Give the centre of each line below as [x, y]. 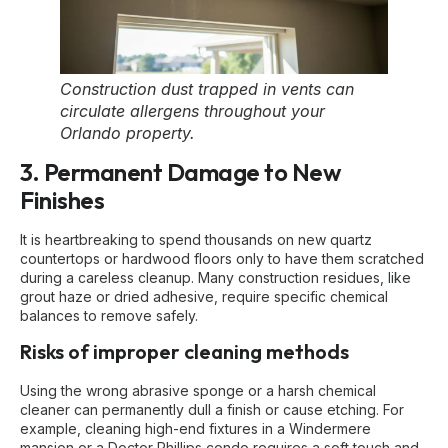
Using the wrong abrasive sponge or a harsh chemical [198, 391]
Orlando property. [127, 132]
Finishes [62, 199]
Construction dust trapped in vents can [207, 88]
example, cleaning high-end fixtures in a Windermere [195, 429]
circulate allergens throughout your [192, 110]
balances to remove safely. [109, 315]
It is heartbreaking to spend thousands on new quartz [196, 239]
